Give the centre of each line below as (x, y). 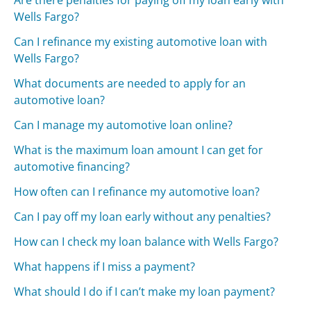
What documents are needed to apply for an (130, 83)
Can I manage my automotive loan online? (124, 125)
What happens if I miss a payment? (105, 266)
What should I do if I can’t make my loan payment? (145, 291)
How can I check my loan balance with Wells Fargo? (146, 241)
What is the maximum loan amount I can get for (139, 150)
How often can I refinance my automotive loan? (137, 191)
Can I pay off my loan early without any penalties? (143, 216)
